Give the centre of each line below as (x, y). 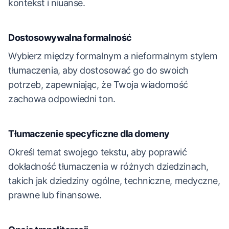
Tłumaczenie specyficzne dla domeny (89, 134)
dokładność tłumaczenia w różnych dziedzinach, (108, 166)
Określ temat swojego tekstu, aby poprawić (98, 152)
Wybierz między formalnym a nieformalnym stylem (113, 56)
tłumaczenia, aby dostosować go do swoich (98, 70)
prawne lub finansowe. (55, 195)
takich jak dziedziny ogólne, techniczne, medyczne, (114, 181)
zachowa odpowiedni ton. (62, 99)
